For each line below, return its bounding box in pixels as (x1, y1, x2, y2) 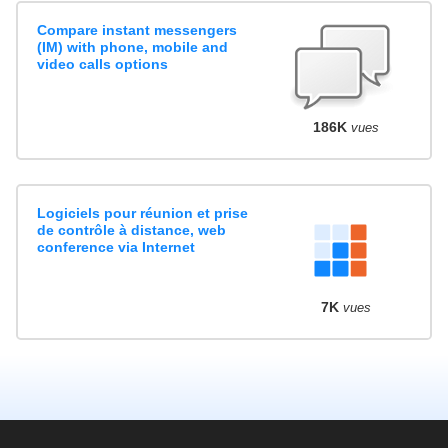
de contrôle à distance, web (37, 222, 227, 239)
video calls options (37, 55, 169, 72)
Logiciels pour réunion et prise (37, 205, 249, 222)
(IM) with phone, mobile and (37, 38, 229, 55)
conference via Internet (37, 239, 196, 256)
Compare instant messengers (37, 21, 238, 38)
